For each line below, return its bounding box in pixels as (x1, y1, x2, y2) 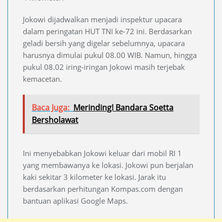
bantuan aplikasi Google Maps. (23, 195, 128, 206)
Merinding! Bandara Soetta (73, 102, 173, 113)
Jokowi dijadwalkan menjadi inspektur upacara (23, 14, 182, 24)
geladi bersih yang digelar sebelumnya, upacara (23, 38, 185, 48)
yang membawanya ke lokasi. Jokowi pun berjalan (23, 160, 193, 170)
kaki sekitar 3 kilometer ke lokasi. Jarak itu (23, 171, 166, 182)
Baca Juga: (32, 102, 69, 113)
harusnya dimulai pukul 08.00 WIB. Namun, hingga (23, 50, 197, 60)
